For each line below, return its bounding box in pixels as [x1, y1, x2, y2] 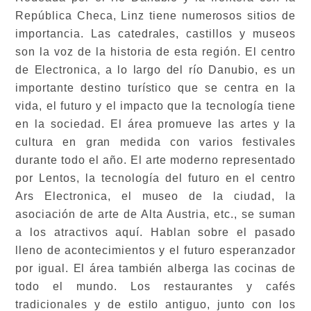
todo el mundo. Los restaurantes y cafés [15, 280, 296, 292]
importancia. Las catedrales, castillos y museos [15, 27, 296, 40]
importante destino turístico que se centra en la [15, 81, 296, 94]
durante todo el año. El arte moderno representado [15, 153, 296, 166]
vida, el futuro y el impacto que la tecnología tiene [15, 99, 296, 112]
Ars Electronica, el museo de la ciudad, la [15, 190, 296, 202]
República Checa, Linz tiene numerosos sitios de [15, 9, 296, 22]
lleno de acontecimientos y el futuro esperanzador [15, 244, 296, 256]
